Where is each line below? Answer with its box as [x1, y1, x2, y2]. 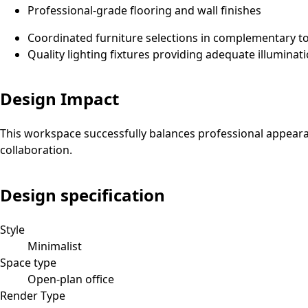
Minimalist [27, 239, 82, 254]
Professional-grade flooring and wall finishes [27, 2, 261, 18]
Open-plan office [27, 272, 114, 287]
